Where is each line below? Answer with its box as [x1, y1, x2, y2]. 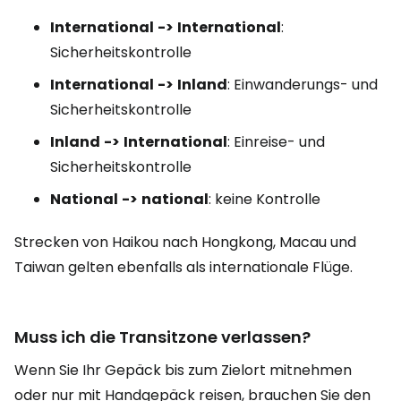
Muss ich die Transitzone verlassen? [14, 326, 311, 348]
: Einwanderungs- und [227, 74, 378, 95]
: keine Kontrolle [209, 189, 320, 209]
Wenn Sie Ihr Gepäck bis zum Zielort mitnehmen [14, 360, 352, 380]
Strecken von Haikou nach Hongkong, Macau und [14, 232, 356, 252]
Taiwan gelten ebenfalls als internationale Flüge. [14, 257, 353, 277]
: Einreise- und [227, 132, 325, 152]
